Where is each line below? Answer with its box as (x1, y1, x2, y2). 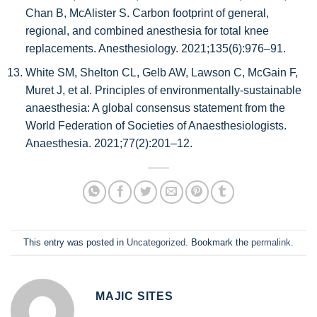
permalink (251, 236, 291, 248)
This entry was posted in (23, 236, 127, 248)
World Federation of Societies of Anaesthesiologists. (25, 120, 287, 132)
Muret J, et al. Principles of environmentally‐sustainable (25, 84, 301, 97)
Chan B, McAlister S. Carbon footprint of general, (25, 6, 269, 19)
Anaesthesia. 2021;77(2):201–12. (25, 137, 192, 150)
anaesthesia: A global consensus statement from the (25, 102, 285, 115)
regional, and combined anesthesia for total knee (25, 24, 269, 37)
